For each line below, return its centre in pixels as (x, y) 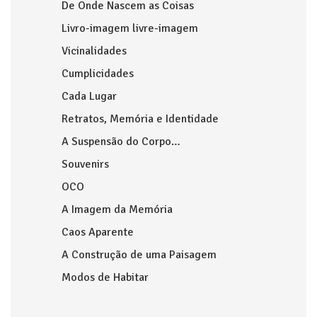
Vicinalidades (94, 51)
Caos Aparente (98, 232)
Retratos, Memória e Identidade (140, 119)
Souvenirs (85, 164)
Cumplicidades (98, 74)
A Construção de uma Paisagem (139, 255)
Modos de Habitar (105, 277)
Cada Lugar (89, 96)
